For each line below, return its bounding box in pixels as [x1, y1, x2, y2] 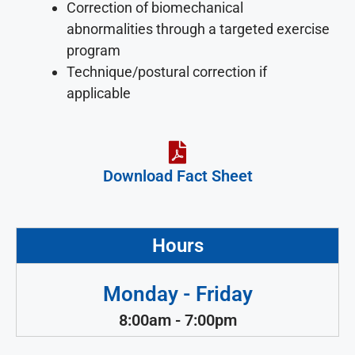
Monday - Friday [102, 281, 253, 306]
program [67, 41, 120, 59]
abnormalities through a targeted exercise [67, 20, 330, 37]
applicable [67, 84, 131, 101]
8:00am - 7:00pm [118, 310, 237, 330]
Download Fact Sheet [102, 166, 253, 185]
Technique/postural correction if [67, 63, 267, 80]
